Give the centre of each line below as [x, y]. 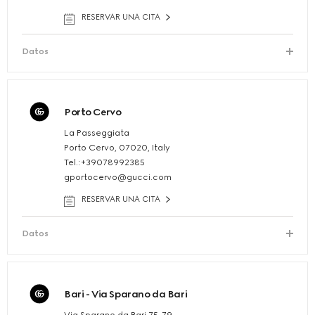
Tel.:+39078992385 [104, 163]
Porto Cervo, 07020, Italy [117, 148]
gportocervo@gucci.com [118, 178]
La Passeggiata [97, 133]
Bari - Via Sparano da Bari [126, 295]
